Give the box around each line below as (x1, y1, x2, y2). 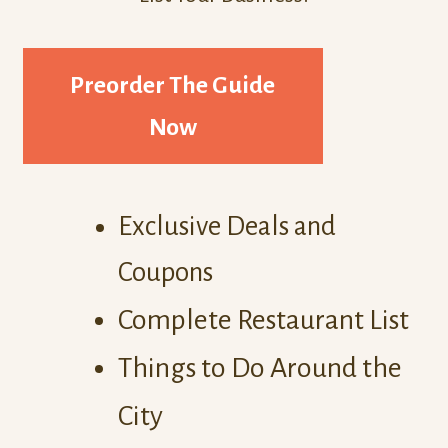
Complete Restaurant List (117, 305, 409, 336)
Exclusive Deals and (117, 212, 336, 242)
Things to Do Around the (117, 353, 402, 384)
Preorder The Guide (70, 72, 276, 99)
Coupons (117, 258, 213, 288)
